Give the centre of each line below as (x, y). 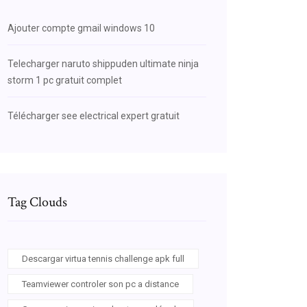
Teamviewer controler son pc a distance (100, 284)
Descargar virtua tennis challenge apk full (103, 259)
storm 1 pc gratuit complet (65, 80)
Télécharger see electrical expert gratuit (94, 116)
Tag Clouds (37, 202)
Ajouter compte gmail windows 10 (81, 28)
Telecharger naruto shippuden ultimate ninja (103, 64)
